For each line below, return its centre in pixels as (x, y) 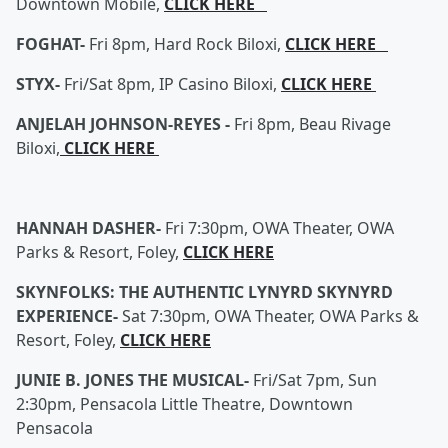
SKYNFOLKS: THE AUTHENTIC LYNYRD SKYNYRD (204, 292)
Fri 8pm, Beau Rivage (312, 124)
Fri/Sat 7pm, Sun (315, 380)
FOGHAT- (52, 44)
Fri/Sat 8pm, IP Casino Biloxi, (172, 84)
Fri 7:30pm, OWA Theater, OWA (279, 228)
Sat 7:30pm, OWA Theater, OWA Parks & (270, 316)
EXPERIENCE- (69, 316)
